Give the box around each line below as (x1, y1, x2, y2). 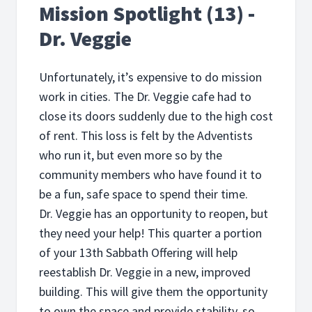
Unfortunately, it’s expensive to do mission (39, 69, 262, 85)
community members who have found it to (39, 166, 262, 182)
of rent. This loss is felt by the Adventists (39, 127, 253, 143)
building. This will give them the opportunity (39, 283, 267, 299)
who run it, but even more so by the (39, 147, 222, 163)
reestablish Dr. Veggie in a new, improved (39, 264, 251, 280)
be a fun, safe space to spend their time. (39, 186, 248, 202)
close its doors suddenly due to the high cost (39, 108, 273, 124)
